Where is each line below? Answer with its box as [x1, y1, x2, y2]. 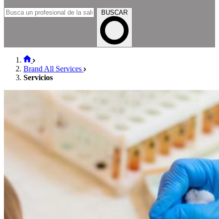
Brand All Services [23, 64, 84, 73]
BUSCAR [101, 8, 128, 16]
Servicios [23, 73, 53, 82]
